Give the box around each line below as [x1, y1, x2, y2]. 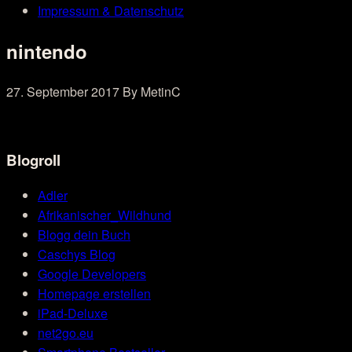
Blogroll [6, 148, 60, 170]
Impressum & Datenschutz [38, 2, 184, 20]
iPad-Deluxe [38, 304, 108, 323]
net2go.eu [38, 324, 93, 343]
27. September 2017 [6, 82, 123, 101]
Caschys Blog [38, 245, 115, 264]
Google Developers [38, 265, 146, 284]
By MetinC [123, 82, 181, 101]
